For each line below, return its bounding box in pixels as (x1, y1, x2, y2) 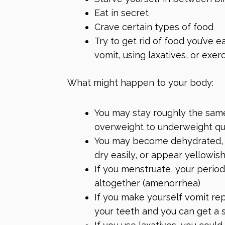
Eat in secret (94, 8, 149, 19)
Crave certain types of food (94, 22, 213, 33)
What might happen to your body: (67, 77, 213, 88)
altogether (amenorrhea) (94, 177, 200, 188)
